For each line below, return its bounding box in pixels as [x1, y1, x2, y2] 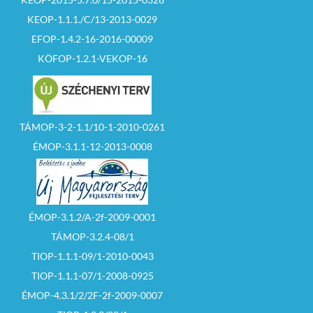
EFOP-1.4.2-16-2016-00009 [31, 33, 153, 45]
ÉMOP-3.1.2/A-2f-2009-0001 [29, 211, 156, 224]
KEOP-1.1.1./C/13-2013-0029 [27, 13, 157, 26]
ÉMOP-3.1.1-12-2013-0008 [32, 140, 152, 153]
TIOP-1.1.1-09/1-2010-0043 [31, 250, 154, 263]
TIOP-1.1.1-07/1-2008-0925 [31, 270, 154, 282]
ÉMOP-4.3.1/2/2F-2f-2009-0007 [22, 289, 163, 302]
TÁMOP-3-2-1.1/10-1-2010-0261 [20, 121, 165, 133]
